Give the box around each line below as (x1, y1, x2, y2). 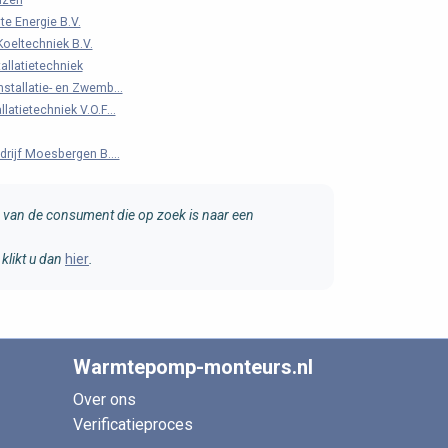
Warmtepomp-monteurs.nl (73, 355, 313, 380)
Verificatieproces (73, 415, 193, 435)
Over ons (73, 390, 136, 410)
